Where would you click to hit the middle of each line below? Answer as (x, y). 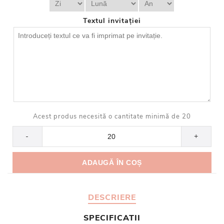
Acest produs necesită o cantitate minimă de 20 (112, 117)
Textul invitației (112, 21)
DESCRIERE (112, 198)
